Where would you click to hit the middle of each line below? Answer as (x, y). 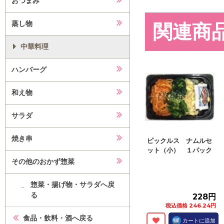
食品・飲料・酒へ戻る (58, 218)
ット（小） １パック (179, 150)
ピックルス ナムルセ (179, 140)
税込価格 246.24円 (191, 205)
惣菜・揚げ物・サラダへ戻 (72, 184)
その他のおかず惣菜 (43, 161)
